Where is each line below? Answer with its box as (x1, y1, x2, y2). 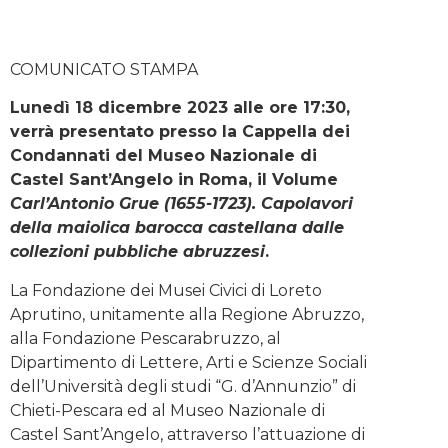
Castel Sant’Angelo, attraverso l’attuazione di (10, 424, 365, 444)
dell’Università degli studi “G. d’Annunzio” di (10, 376, 356, 396)
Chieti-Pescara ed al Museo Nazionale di (10, 400, 325, 420)
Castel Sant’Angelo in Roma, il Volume (10, 170, 338, 190)
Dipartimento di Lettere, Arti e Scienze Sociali (10, 352, 367, 372)
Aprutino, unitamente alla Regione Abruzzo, (10, 304, 364, 324)
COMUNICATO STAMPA (10, 59, 198, 79)
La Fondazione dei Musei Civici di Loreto (10, 280, 322, 300)
